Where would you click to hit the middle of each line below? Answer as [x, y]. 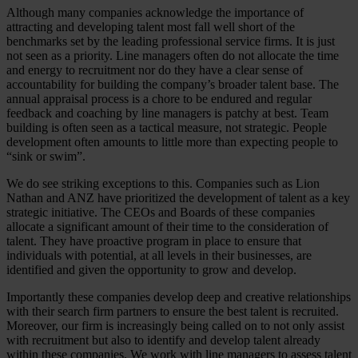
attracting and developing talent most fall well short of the [151, 27]
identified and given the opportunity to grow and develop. [151, 270]
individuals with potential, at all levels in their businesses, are [159, 256]
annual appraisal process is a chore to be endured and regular [159, 99]
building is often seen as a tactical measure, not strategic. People [167, 128]
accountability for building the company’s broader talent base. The [173, 85]
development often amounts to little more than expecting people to [172, 142]
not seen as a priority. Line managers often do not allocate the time [173, 56]
